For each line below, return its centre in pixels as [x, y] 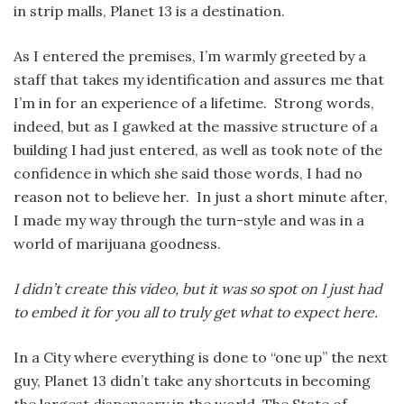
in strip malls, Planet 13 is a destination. [149, 11]
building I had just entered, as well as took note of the [198, 150]
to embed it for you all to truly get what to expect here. [196, 312]
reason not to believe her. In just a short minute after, [201, 197]
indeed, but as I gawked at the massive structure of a [196, 127]
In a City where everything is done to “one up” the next [201, 358]
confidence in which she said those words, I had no [188, 174]
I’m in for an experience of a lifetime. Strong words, [194, 103]
